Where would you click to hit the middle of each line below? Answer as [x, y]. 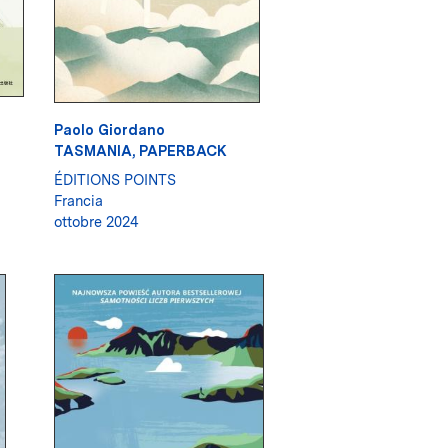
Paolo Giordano [109, 130]
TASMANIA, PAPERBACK [140, 151]
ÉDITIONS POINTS [114, 180]
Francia [78, 201]
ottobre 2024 [96, 222]
